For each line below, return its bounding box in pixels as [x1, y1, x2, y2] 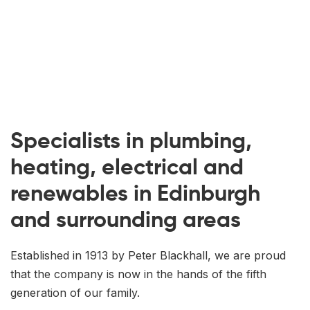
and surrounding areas [10, 206, 241, 233]
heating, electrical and [10, 153, 244, 181]
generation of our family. [10, 286, 140, 300]
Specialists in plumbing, [10, 127, 252, 154]
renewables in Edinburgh [10, 179, 260, 207]
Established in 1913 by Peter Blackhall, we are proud [10, 248, 286, 262]
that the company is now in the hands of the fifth [10, 267, 266, 281]
